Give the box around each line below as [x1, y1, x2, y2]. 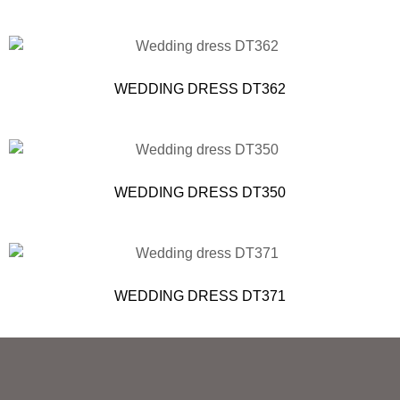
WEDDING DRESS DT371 [114, 288, 286, 304]
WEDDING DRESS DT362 [114, 81, 286, 96]
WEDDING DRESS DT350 [114, 185, 286, 200]
